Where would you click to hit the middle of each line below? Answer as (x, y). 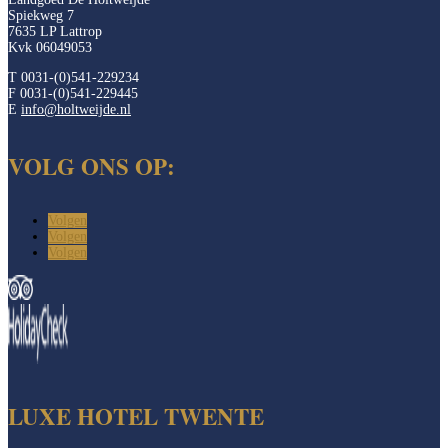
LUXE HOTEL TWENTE (136, 415)
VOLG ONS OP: (91, 165)
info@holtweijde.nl (76, 110)
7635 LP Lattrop (55, 32)
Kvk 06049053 (50, 48)
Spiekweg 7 (41, 16)
